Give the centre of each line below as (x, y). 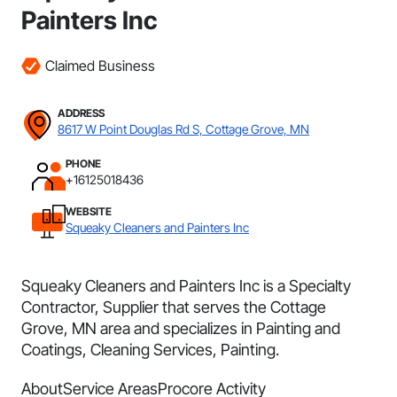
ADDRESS (81, 113)
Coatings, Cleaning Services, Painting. (150, 350)
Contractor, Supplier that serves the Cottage (174, 307)
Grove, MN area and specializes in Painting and (181, 328)
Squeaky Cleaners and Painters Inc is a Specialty (186, 286)
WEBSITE (89, 211)
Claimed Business (100, 66)
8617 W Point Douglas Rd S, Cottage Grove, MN (183, 129)
